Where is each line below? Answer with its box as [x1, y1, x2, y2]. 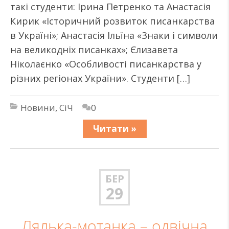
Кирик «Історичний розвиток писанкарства [10, 15, 215, 27]
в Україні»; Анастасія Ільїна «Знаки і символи [10, 29, 218, 41]
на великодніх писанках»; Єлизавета [10, 43, 178, 56]
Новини [20, 102, 55, 113]
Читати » [93, 123, 136, 134]
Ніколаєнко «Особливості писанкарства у [10, 58, 201, 70]
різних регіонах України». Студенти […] [10, 72, 190, 84]
